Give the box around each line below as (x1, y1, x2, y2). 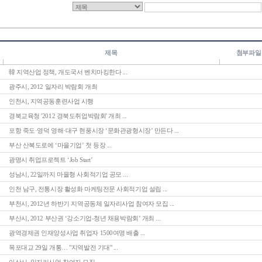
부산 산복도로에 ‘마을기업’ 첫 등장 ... (9, 142, 112, 149)
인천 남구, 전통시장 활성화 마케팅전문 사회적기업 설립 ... (9, 185, 168, 192)
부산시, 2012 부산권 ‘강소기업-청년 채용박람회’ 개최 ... (9, 215, 161, 222)
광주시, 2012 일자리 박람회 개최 (9, 83, 98, 90)
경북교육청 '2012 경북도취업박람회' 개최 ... (9, 112, 127, 119)
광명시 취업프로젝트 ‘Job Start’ (9, 156, 92, 163)
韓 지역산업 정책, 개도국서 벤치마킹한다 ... (9, 68, 127, 75)
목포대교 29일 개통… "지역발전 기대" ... (9, 244, 118, 251)
